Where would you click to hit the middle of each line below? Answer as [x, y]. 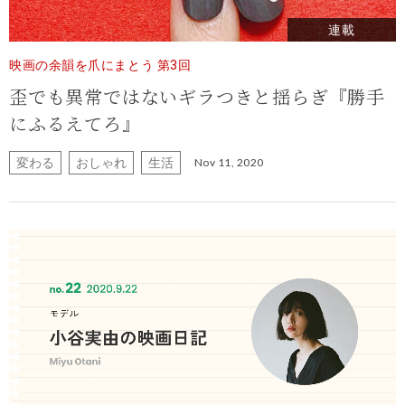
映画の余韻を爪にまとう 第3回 [100, 65]
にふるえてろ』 [75, 124]
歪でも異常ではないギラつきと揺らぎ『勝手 [197, 97]
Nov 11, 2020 [229, 163]
